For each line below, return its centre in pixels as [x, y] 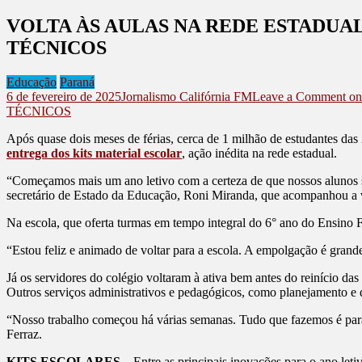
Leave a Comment [299, 96]
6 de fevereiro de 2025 [64, 96]
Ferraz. [24, 334]
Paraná [77, 82]
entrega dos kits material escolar [94, 153]
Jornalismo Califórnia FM [187, 96]
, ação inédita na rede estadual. [259, 153]
